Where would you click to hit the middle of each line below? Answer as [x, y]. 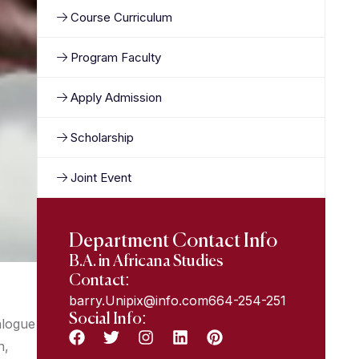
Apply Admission [116, 97]
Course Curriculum [121, 17]
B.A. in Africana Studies [146, 262]
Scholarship [102, 137]
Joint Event [101, 177]
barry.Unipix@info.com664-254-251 [177, 301]
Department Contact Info [173, 241]
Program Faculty [116, 57]
